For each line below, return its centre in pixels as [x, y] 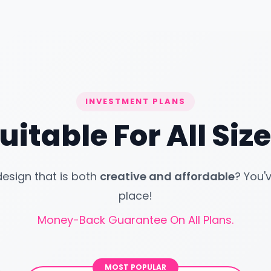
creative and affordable [167, 176]
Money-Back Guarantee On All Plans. [135, 220]
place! [135, 196]
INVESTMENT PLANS [135, 101]
